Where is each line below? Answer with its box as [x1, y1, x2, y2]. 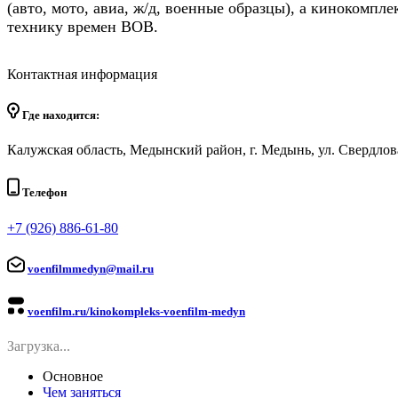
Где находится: [20, 108, 99, 123]
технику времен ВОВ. [7, 17, 158, 36]
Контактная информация [7, 66, 157, 82]
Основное [43, 369, 103, 385]
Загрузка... [7, 338, 70, 354]
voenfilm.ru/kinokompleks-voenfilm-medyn [28, 304, 245, 318]
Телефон [20, 186, 67, 200]
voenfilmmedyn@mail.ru [28, 261, 154, 275]
